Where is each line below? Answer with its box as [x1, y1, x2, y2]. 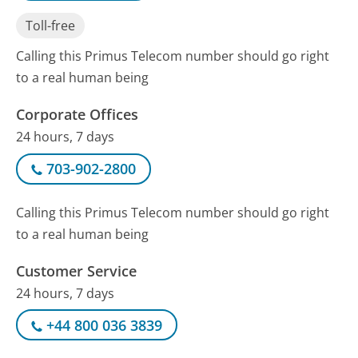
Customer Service [16, 261, 137, 280]
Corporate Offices [16, 105, 139, 125]
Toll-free [26, 16, 76, 34]
